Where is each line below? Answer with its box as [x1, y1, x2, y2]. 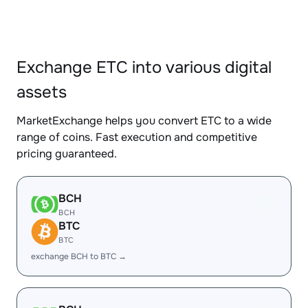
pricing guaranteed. [16, 146, 117, 161]
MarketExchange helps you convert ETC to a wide [16, 113, 272, 128]
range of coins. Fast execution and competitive [16, 130, 257, 144]
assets [16, 82, 67, 102]
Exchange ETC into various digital [16, 57, 272, 78]
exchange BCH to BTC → [31, 251, 126, 262]
